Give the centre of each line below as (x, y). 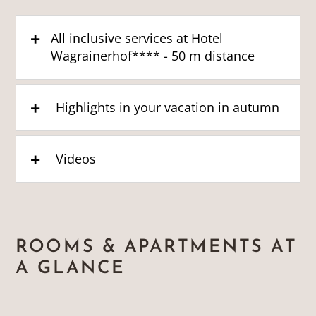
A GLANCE (71, 268)
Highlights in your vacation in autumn (167, 107)
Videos (75, 158)
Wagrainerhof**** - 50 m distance (153, 55)
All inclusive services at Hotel (137, 38)
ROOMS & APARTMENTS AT (157, 247)
